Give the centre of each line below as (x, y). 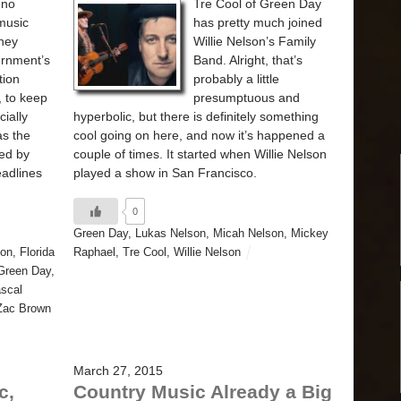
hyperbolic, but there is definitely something (196, 117)
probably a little (236, 79)
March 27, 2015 (118, 371)
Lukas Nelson (171, 233)
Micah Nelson (248, 233)
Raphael (94, 252)
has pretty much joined (258, 23)
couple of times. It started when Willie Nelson (200, 154)
